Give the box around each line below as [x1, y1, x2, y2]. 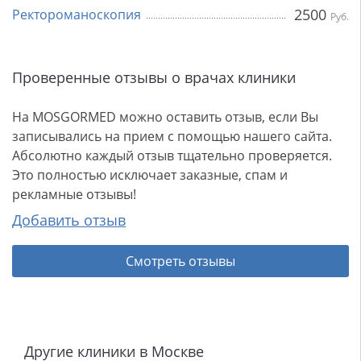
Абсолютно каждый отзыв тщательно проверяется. [12, 147, 332, 165]
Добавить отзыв [12, 210, 126, 230]
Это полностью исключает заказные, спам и [12, 166, 288, 185]
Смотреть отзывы [126, 252, 235, 271]
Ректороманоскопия [12, 6, 141, 24]
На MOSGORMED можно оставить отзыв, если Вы [12, 108, 318, 127]
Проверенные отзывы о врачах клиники [12, 68, 296, 88]
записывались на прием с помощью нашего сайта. [12, 127, 332, 146]
